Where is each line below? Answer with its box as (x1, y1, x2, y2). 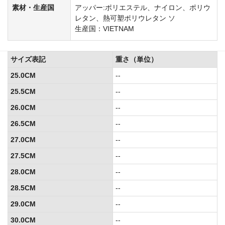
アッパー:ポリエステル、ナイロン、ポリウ (75, 3, 210, 12)
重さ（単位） (116, 55, 158, 63)
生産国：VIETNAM (75, 24, 134, 33)
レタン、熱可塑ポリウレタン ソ (75, 14, 175, 22)
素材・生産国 (12, 3, 54, 12)
